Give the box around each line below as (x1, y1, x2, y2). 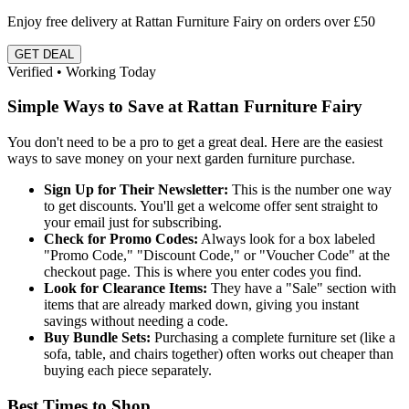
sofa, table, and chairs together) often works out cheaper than (44, 346, 393, 362)
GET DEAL (15, 47, 74, 61)
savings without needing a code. (44, 313, 228, 329)
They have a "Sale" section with (207, 280, 396, 296)
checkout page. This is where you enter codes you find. (44, 264, 362, 279)
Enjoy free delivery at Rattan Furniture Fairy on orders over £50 (7, 13, 375, 29)
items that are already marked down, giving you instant (44, 297, 359, 312)
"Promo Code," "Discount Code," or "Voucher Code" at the (44, 247, 390, 263)
